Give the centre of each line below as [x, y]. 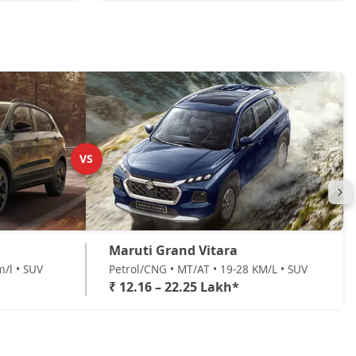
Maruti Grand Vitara [173, 250]
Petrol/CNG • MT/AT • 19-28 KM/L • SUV [208, 269]
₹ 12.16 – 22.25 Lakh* [174, 287]
